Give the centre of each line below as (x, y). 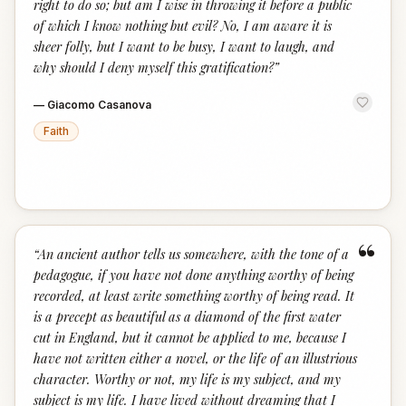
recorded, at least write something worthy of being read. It (194, 295)
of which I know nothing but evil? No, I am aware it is (183, 25)
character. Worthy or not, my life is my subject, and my (187, 379)
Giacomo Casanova (99, 105)
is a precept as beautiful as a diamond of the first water (187, 316)
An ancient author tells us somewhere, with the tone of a (193, 254)
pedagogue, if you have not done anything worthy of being (193, 275)
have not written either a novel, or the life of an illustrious (195, 358)
